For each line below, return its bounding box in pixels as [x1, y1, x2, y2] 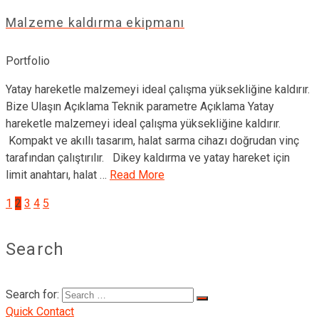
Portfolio [6, 54, 50, 68]
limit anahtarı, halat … [6, 168, 110, 182]
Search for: [6, 288, 59, 302]
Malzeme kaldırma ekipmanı [6, 15, 184, 31]
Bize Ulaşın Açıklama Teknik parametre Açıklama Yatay [6, 100, 274, 114]
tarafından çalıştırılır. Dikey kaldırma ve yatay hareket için [6, 151, 290, 165]
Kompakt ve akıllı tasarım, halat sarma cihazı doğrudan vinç [6, 134, 299, 148]
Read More [110, 168, 164, 182]
